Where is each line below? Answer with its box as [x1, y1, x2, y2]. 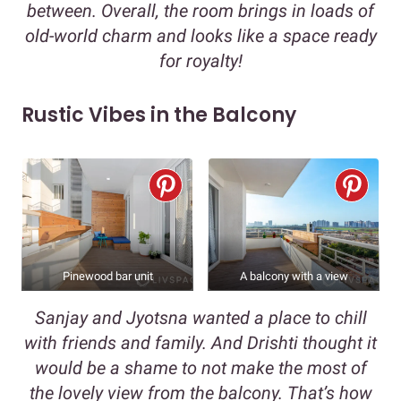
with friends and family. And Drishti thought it [24, 332, 377, 354]
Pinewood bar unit [62, 269, 153, 284]
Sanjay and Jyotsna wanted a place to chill [34, 307, 367, 329]
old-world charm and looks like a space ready [24, 25, 377, 47]
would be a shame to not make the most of [34, 357, 367, 380]
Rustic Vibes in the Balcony [21, 101, 296, 130]
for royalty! [158, 50, 243, 73]
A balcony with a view [239, 269, 348, 284]
